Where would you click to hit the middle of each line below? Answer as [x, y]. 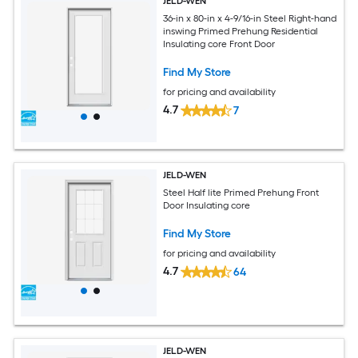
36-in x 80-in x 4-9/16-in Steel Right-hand [250, 19]
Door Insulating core [207, 206]
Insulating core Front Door [219, 44]
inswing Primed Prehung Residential [241, 32]
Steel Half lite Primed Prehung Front [241, 193]
